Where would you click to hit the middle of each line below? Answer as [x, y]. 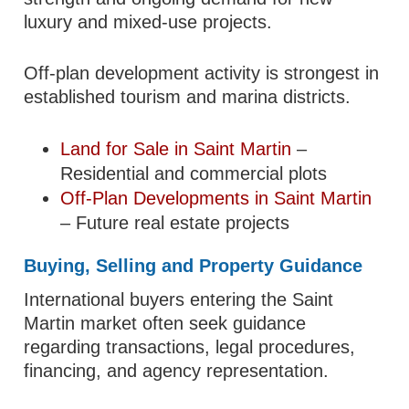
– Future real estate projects [175, 222]
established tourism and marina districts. [188, 96]
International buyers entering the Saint [179, 299]
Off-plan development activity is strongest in [202, 73]
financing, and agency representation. [177, 370]
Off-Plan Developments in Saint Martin [216, 198]
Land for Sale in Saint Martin [176, 148]
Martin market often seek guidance [165, 323]
